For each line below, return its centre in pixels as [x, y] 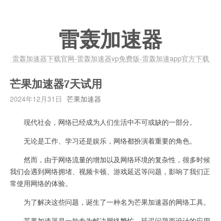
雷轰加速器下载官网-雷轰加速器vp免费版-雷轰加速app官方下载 [110, 58]
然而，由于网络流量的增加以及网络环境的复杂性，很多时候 [110, 159]
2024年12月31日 [36, 99]
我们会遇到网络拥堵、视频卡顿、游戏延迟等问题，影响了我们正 [110, 171]
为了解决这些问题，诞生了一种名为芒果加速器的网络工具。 [110, 202]
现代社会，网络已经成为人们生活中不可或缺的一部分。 [103, 122]
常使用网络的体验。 [41, 183]
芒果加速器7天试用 [56, 84]
